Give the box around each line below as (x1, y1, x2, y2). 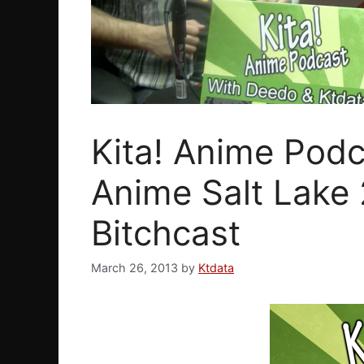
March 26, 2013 (91, 261, 178, 275)
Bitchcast (91, 212, 240, 254)
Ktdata (198, 261, 234, 275)
